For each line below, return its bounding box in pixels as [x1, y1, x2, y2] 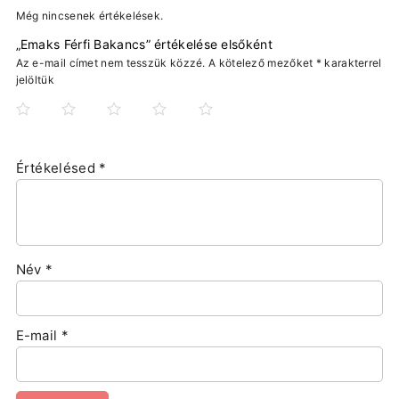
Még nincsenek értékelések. [15, 9, 164, 23]
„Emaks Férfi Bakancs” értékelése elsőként [15, 37, 273, 53]
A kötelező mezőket [208, 56, 316, 70]
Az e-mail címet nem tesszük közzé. [15, 56, 206, 70]
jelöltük [15, 73, 54, 87]
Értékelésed [15, 159, 100, 177]
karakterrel [322, 56, 382, 70]
